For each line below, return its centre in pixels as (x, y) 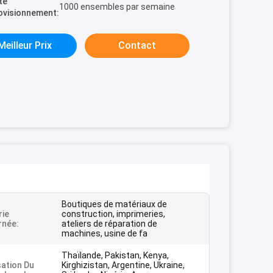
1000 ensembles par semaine (117, 7)
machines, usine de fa (105, 233)
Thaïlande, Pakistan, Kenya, (115, 255)
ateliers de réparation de (109, 224)
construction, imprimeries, (113, 214)
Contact (137, 45)
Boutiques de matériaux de (114, 204)
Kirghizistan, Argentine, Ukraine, (123, 265)
